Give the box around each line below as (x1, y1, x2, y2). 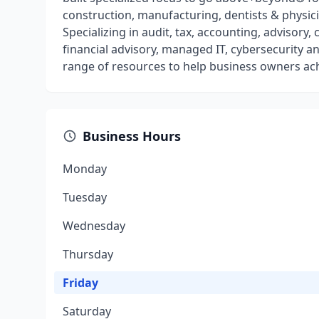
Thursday (63, 246, 113, 262)
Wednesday (63, 218, 125, 234)
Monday (63, 161, 107, 177)
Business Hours (83, 127, 181, 145)
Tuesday (63, 189, 107, 205)
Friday (63, 275, 98, 291)
